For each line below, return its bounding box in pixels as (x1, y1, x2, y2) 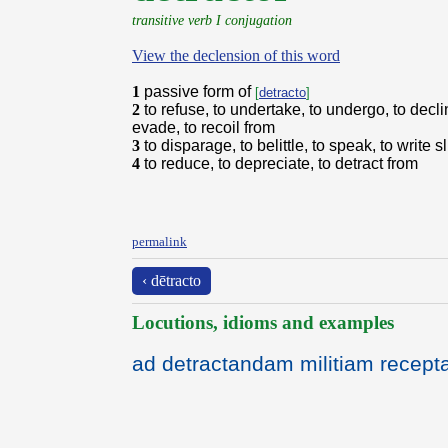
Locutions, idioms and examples (132, 312, 394, 333)
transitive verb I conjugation (132, 12, 292, 28)
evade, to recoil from (132, 119, 275, 136)
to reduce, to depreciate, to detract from (144, 155, 418, 172)
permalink (132, 234, 187, 249)
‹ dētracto (142, 272, 201, 289)
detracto (259, 85, 306, 100)
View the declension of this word (132, 47, 340, 64)
